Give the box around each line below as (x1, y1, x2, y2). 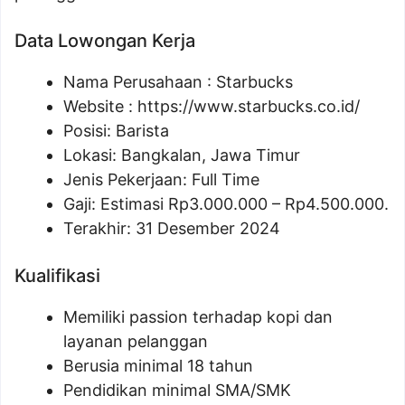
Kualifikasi (14, 265, 100, 287)
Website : (63, 97, 137, 116)
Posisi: (63, 121, 116, 140)
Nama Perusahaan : (63, 72, 216, 91)
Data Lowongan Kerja (14, 30, 195, 52)
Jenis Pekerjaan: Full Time (63, 170, 259, 189)
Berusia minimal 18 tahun (63, 356, 253, 375)
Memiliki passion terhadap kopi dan (63, 307, 333, 326)
